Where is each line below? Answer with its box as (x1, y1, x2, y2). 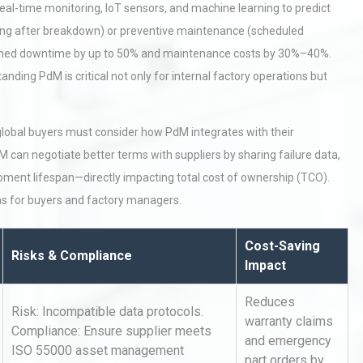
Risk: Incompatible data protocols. (11, 304, 203, 319)
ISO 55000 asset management (11, 343, 184, 358)
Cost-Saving (245, 238, 320, 254)
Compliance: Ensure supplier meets (11, 323, 211, 339)
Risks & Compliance (11, 248, 132, 263)
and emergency (245, 333, 331, 348)
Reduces (245, 294, 295, 310)
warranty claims (245, 314, 333, 329)
